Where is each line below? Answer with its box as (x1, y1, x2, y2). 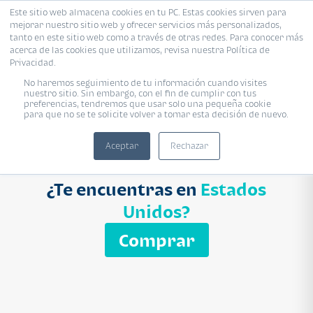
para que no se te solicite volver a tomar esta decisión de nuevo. (24, 109, 289, 119)
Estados (201, 179, 266, 199)
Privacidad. (10, 57, 56, 68)
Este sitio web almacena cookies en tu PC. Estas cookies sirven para (10, 7, 286, 17)
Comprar (118, 229, 195, 250)
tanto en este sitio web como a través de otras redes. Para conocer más (10, 32, 303, 43)
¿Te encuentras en (47, 179, 201, 199)
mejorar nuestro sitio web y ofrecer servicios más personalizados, (10, 20, 282, 30)
